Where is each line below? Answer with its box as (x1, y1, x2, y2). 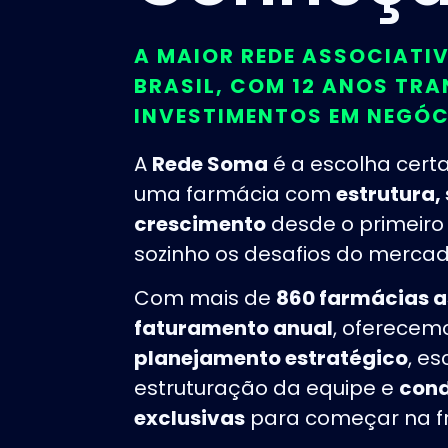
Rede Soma (152, 149, 269, 178)
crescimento (134, 209, 267, 238)
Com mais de (134, 283, 277, 312)
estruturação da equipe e (134, 373, 400, 402)
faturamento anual (134, 313, 334, 342)
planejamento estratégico (134, 343, 409, 372)
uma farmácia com (134, 179, 337, 208)
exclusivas (134, 403, 246, 432)
